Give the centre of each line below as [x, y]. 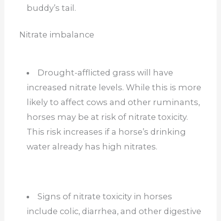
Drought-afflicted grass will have [106, 72]
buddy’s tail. [51, 8]
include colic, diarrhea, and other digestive [114, 211]
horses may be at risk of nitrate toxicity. [107, 117]
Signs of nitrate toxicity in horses [105, 196]
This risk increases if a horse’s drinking [106, 131]
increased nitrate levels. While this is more [114, 87]
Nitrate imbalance [56, 35]
